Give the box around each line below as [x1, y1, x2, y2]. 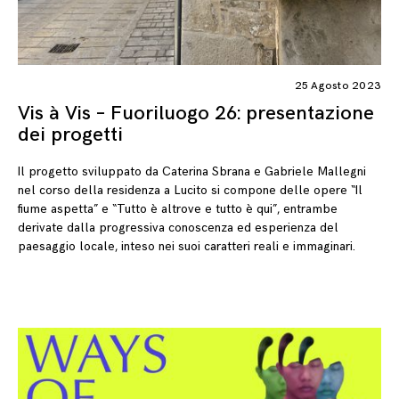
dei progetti [18, 122, 123, 147]
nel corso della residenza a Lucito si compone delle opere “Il [18, 183, 362, 199]
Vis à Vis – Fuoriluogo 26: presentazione [18, 101, 374, 126]
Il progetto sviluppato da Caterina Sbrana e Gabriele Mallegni [18, 164, 366, 180]
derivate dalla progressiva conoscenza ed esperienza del [18, 220, 338, 236]
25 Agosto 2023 [294, 78, 381, 93]
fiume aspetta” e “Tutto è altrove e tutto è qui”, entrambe [18, 201, 338, 217]
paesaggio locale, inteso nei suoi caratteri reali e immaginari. [18, 239, 355, 255]
